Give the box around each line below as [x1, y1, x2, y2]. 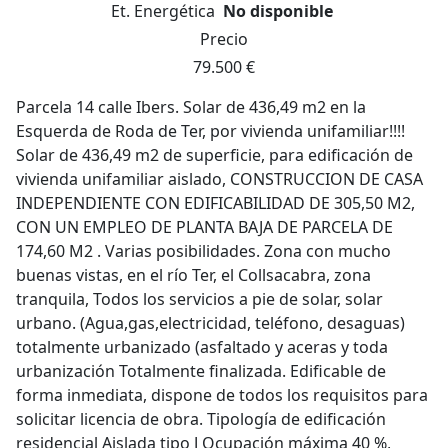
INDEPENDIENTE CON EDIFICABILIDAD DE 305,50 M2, [16, 192, 415, 214]
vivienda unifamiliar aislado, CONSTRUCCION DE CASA [16, 168, 423, 190]
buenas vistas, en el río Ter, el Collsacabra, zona [16, 264, 371, 286]
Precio [200, 28, 248, 50]
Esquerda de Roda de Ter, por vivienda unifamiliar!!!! [16, 120, 405, 142]
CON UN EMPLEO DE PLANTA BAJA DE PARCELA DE [16, 216, 393, 238]
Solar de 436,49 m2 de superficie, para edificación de [16, 144, 413, 166]
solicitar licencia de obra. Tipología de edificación [16, 408, 386, 430]
